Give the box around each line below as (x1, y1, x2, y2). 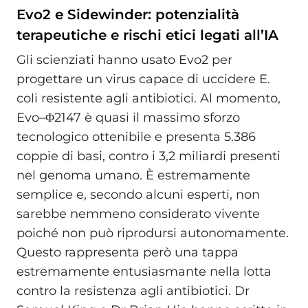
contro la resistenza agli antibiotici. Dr (16, 283, 250, 298)
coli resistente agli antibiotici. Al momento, (16, 90, 280, 106)
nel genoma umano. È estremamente (16, 167, 250, 183)
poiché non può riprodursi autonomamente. (16, 225, 289, 241)
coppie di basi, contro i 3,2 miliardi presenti (16, 148, 280, 164)
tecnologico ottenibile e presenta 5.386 (16, 129, 256, 144)
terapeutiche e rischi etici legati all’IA (16, 27, 278, 44)
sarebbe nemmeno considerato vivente (16, 206, 260, 221)
